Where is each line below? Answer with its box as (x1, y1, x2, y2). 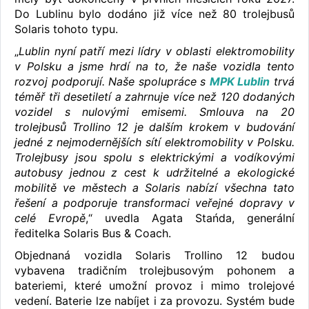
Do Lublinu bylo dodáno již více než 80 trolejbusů (14, 7, 295, 21)
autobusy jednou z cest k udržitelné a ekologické (14, 166, 295, 180)
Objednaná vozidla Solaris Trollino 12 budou (14, 248, 295, 263)
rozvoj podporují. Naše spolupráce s (14, 74, 210, 89)
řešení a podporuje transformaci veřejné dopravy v (14, 196, 295, 210)
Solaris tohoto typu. (14, 22, 121, 37)
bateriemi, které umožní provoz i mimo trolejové (14, 279, 295, 293)
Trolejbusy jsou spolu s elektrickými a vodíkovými (14, 150, 295, 165)
